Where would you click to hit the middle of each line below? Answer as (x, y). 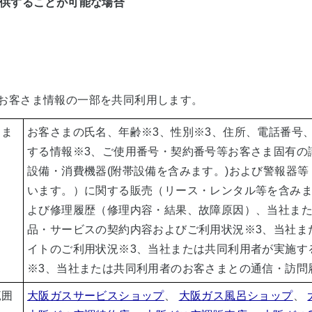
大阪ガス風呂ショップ (236, 296)
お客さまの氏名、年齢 (84, 132)
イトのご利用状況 (73, 249)
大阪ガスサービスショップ (96, 296)
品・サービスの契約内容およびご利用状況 (136, 229)
